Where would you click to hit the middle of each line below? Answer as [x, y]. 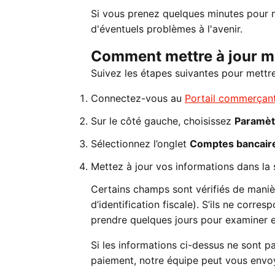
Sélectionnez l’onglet [140, 144]
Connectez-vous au [138, 98]
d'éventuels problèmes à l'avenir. [167, 29]
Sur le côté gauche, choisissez [163, 121]
